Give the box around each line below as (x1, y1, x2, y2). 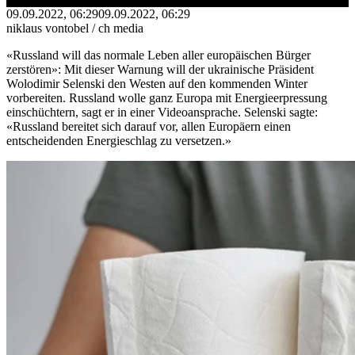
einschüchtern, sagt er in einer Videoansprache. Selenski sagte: (6, 105, 318, 119)
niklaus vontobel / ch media (6, 21, 143, 35)
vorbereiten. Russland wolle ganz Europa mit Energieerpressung (6, 90, 327, 105)
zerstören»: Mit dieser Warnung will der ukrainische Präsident (6, 62, 314, 76)
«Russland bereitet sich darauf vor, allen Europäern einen (6, 119, 291, 133)
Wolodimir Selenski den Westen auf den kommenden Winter (6, 76, 307, 90)
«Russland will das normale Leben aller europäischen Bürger (6, 48, 311, 62)
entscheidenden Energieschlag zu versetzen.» (6, 133, 231, 147)
